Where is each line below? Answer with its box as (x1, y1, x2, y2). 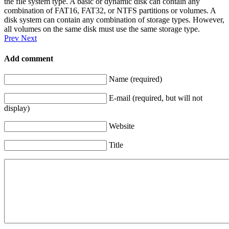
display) (4, 104, 30, 113)
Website (109, 122, 134, 131)
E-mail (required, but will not (109, 94, 202, 103)
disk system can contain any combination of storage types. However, (4, 15, 224, 25)
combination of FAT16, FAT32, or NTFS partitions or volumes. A (4, 6, 216, 15)
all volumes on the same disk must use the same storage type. (4, 25, 200, 34)
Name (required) (109, 75, 162, 84)
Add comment (4, 54, 53, 63)
